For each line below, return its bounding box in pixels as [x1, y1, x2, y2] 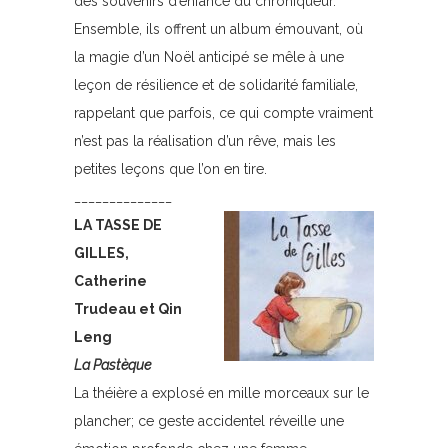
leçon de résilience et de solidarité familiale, [74, 77, 358, 93]
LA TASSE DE [74, 217, 162, 233]
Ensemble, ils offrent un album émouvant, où [74, 21, 363, 37]
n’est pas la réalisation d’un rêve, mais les [74, 133, 336, 149]
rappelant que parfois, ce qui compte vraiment [74, 105, 373, 121]
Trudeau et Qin [74, 301, 182, 317]
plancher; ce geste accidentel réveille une [74, 413, 344, 429]
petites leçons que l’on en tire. [74, 161, 267, 177]
